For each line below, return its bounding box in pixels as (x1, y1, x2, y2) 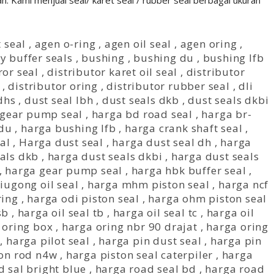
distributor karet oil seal (47, 65, 178, 79)
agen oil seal (104, 37, 172, 51)
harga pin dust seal (98, 234, 202, 248)
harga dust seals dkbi (47, 149, 163, 163)
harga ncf (218, 177, 269, 191)
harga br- (201, 107, 252, 121)
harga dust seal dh (112, 135, 212, 149)
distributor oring (8, 79, 98, 93)
